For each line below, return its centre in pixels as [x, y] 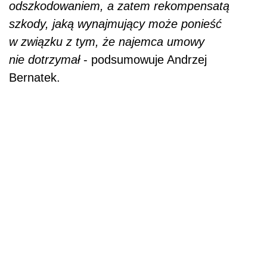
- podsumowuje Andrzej [145, 60]
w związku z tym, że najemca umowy [107, 42]
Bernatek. [35, 78]
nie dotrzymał [46, 60]
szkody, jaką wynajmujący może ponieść [115, 24]
